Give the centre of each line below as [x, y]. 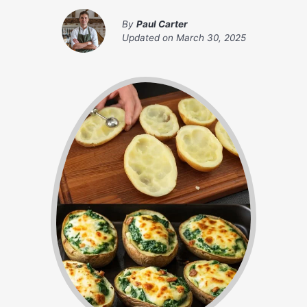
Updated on [149, 38]
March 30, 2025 [211, 38]
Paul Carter [162, 24]
